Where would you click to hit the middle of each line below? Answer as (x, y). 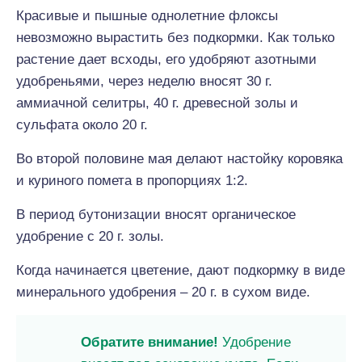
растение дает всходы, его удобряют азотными (166, 59)
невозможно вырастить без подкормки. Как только (175, 38)
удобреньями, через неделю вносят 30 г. (144, 81)
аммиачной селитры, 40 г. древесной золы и (157, 103)
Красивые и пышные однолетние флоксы (147, 16)
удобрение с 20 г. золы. (90, 236)
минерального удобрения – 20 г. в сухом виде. (163, 292)
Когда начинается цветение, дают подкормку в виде (181, 270)
